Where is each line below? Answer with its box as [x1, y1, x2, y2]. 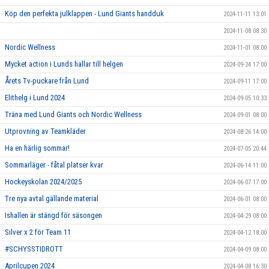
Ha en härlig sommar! [5, 144, 70, 153]
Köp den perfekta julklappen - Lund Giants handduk [5, 9, 164, 18]
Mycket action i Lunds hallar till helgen [5, 59, 123, 68]
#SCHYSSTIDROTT [5, 244, 63, 253]
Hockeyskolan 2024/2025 [5, 177, 82, 186]
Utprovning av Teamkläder [5, 127, 86, 136]
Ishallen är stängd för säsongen [5, 211, 102, 220]
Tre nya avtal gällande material [5, 194, 98, 203]
